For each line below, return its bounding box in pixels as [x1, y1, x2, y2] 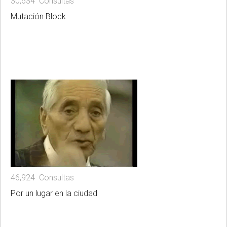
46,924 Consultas [11, 172, 74, 182]
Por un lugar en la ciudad [11, 188, 97, 198]
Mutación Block [11, 11, 66, 21]
